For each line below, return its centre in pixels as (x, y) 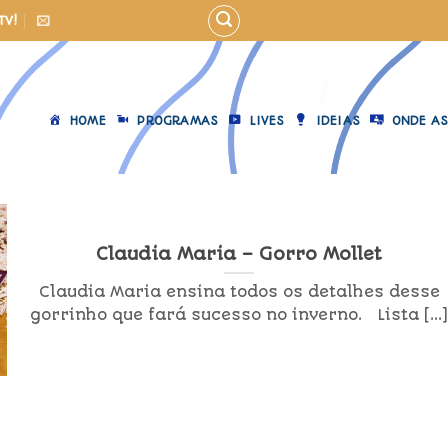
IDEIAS (338, 120)
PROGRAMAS (178, 120)
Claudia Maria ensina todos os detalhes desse (239, 292)
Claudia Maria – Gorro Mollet (239, 253)
